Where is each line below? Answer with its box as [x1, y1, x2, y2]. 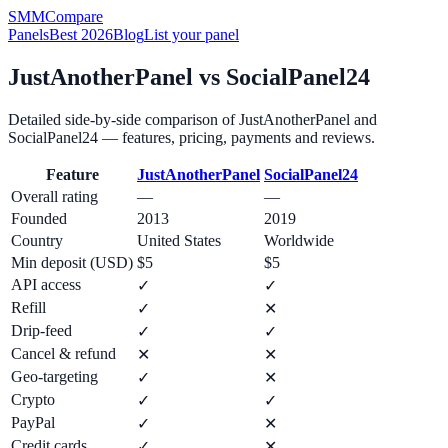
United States [137, 231, 221, 249]
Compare [45, 8, 103, 25]
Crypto [11, 390, 55, 408]
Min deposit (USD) [11, 253, 133, 271]
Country [11, 231, 63, 249]
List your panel [144, 26, 239, 43]
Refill [11, 298, 46, 316]
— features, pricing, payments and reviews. [98, 128, 375, 146]
